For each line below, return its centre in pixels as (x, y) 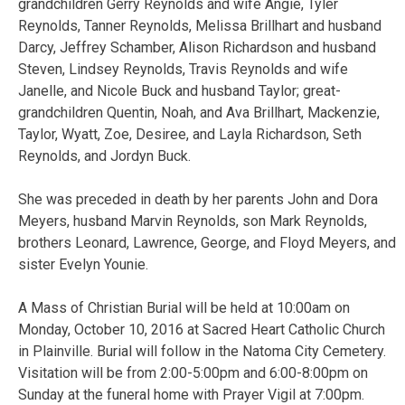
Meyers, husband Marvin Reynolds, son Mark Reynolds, (193, 221)
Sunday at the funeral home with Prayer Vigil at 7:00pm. (191, 394)
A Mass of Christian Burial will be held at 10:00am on (184, 307)
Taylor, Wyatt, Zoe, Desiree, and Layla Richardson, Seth (190, 134)
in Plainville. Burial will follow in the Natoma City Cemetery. (202, 351)
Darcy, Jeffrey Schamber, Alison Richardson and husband (197, 47)
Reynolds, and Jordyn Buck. (104, 155)
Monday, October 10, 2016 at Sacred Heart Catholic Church (202, 329)
